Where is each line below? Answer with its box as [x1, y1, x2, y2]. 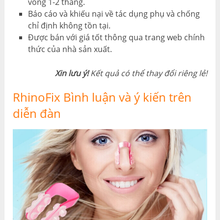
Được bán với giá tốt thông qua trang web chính [27, 32, 205, 43]
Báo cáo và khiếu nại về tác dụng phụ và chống [27, 8, 200, 20]
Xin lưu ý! [55, 68, 88, 79]
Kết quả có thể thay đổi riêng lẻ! [88, 68, 207, 79]
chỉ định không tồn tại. [27, 20, 110, 31]
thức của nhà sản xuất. [27, 44, 112, 55]
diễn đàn [13, 105, 61, 122]
